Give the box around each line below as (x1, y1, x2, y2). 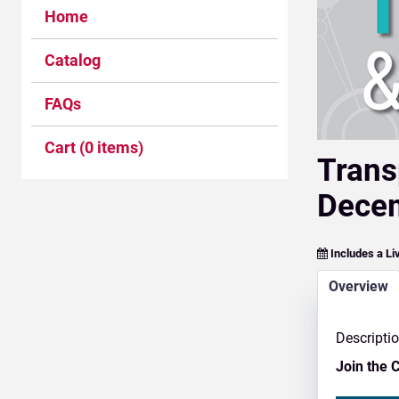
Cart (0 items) (45, 138, 143, 157)
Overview (329, 277, 389, 295)
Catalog (45, 51, 101, 69)
